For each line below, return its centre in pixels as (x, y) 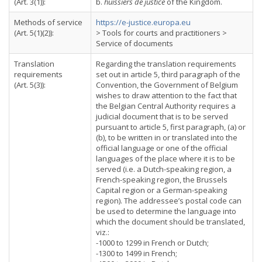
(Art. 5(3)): (30, 85)
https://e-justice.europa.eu (143, 22)
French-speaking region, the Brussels (162, 180)
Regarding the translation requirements (166, 64)
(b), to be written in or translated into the (167, 137)
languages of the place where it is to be (166, 158)
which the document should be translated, (170, 222)
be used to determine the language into (166, 211)
